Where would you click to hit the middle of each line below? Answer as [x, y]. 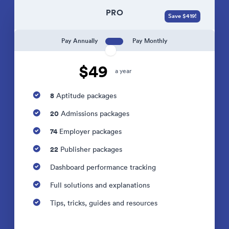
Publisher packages [90, 149]
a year [123, 71]
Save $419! [182, 16]
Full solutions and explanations [100, 185]
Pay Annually [80, 40]
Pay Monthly [150, 40]
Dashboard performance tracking [103, 167]
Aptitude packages [85, 96]
